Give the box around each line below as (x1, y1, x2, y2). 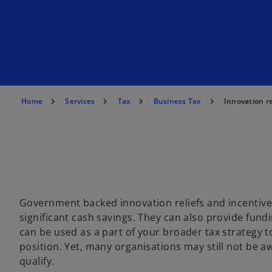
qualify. (19, 254, 55, 268)
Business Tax (153, 96, 202, 106)
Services (65, 96, 95, 106)
